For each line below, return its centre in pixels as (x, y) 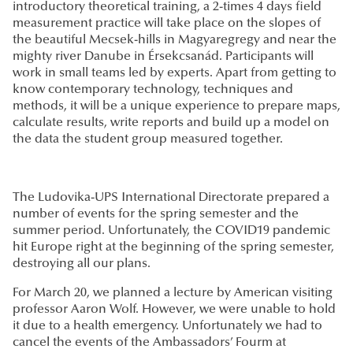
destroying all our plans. (83, 264)
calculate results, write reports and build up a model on (171, 123)
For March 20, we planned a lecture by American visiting (173, 294)
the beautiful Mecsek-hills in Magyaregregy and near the (175, 41)
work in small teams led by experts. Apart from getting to (175, 74)
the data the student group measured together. (148, 140)
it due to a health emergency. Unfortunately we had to (167, 327)
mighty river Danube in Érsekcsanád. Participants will (163, 57)
